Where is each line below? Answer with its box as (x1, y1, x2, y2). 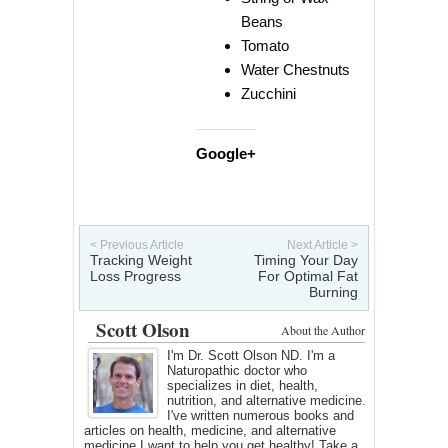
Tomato (241, 37, 289, 55)
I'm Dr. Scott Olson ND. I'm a (167, 347, 335, 363)
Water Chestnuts (241, 61, 350, 79)
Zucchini (241, 85, 296, 103)
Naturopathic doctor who (167, 362, 307, 378)
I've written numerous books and (167, 407, 354, 423)
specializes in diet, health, (167, 377, 318, 393)
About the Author (281, 321, 365, 338)
